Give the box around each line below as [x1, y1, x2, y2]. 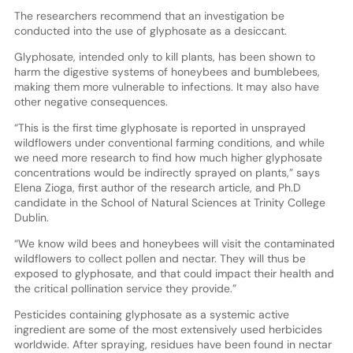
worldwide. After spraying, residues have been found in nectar [13, 336, 332, 351]
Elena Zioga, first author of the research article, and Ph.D [13, 180, 301, 195]
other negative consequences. [13, 94, 168, 109]
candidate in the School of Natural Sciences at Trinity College [13, 195, 325, 210]
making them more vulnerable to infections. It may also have [13, 79, 319, 94]
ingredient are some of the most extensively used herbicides [13, 321, 322, 336]
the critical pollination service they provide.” [13, 281, 236, 295]
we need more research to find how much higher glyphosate [13, 150, 322, 165]
